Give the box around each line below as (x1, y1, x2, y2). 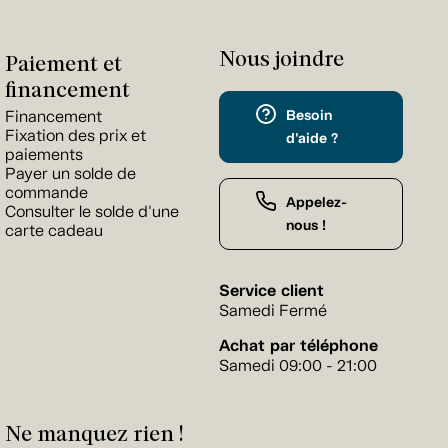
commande (5, 183, 88, 203)
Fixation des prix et (5, 126, 146, 146)
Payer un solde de (5, 164, 136, 184)
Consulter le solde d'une (5, 202, 179, 222)
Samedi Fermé (219, 301, 327, 321)
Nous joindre (219, 45, 344, 72)
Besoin (286, 106, 332, 126)
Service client (219, 280, 324, 302)
